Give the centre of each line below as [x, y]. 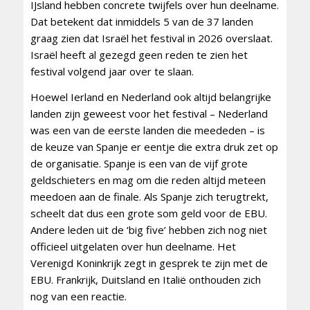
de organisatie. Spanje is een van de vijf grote [139, 163]
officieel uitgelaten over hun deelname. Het [133, 246]
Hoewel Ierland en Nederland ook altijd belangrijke [151, 97]
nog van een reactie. [78, 296]
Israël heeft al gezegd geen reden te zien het [139, 55]
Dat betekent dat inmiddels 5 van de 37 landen [142, 22]
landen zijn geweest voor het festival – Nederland [149, 113]
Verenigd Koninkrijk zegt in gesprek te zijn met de [149, 263]
